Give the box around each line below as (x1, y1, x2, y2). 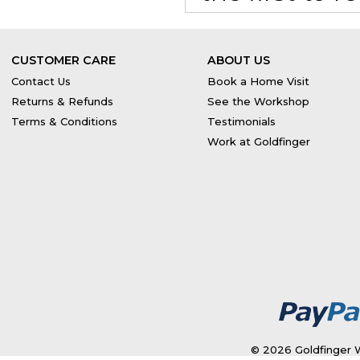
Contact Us (11, 75, 71, 88)
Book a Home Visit (207, 75, 309, 88)
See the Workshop (207, 95, 309, 108)
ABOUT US (207, 53, 270, 67)
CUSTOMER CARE (11, 53, 116, 67)
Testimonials (207, 115, 276, 128)
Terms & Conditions (11, 115, 117, 128)
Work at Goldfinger (207, 135, 310, 148)
